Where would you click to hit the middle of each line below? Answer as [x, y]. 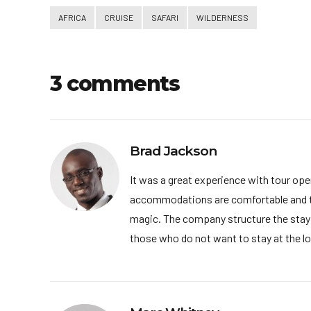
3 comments [115, 83]
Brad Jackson [173, 150]
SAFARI [165, 18]
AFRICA [72, 18]
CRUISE [119, 18]
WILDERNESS [222, 18]
